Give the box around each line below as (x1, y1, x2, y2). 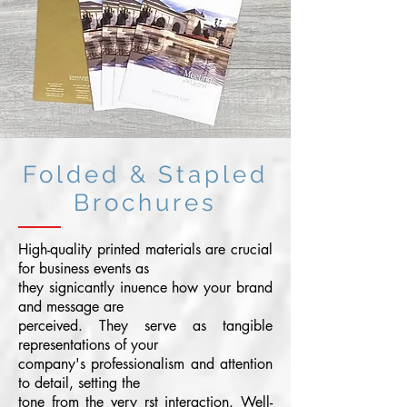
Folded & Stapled (23, 160, 268, 188)
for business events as (18, 258, 149, 278)
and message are (18, 296, 124, 316)
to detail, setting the (18, 372, 140, 392)
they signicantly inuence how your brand (18, 277, 273, 297)
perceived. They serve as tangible (18, 315, 273, 335)
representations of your (18, 334, 158, 354)
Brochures (74, 188, 217, 216)
